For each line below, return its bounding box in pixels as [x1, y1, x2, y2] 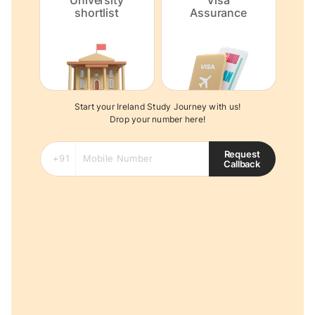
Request [224, 148, 260, 160]
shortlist [75, 6, 119, 20]
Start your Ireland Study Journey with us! [74, 101, 241, 112]
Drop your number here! [109, 113, 206, 124]
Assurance [190, 6, 247, 20]
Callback [224, 158, 260, 169]
